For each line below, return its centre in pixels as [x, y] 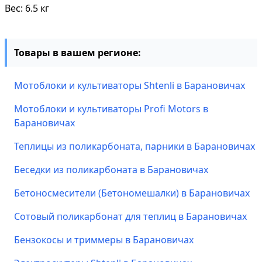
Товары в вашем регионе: [77, 53]
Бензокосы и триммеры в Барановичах [104, 240]
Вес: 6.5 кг [27, 8]
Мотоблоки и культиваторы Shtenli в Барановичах [130, 85]
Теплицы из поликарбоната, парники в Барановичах [135, 146]
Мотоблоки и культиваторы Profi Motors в [111, 109]
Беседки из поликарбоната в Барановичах [111, 170]
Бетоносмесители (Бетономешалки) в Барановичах [132, 193]
